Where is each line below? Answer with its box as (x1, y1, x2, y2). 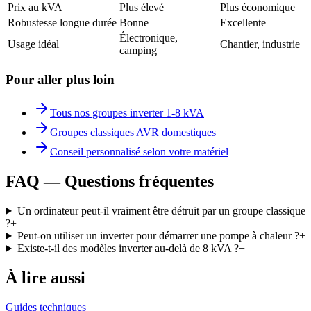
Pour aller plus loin (6, 72, 115, 87)
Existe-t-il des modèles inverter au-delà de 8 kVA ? (17, 242, 239, 255)
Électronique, (119, 31, 178, 44)
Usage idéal (8, 37, 59, 50)
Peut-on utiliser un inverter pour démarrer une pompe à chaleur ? (17, 230, 299, 242)
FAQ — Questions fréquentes (6, 172, 214, 191)
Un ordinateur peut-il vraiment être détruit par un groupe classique (17, 205, 305, 217)
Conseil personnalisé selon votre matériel (50, 146, 228, 158)
